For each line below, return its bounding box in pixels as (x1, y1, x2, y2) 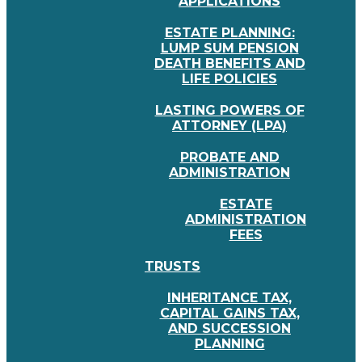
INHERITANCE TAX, (167, 290, 292, 306)
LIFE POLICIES (182, 71, 277, 87)
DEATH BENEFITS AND (154, 56, 305, 72)
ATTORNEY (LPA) (172, 118, 287, 134)
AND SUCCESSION (168, 321, 291, 337)
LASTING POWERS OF (154, 103, 305, 119)
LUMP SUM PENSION (160, 40, 299, 57)
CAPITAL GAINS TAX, (159, 305, 300, 322)
